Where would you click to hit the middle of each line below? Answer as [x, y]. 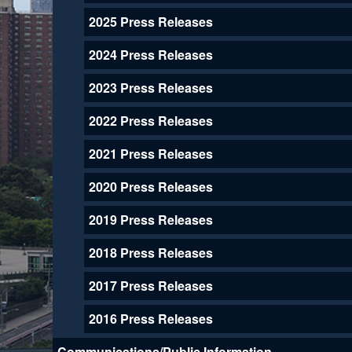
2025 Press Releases [150, 21]
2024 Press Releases [150, 54]
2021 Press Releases [150, 153]
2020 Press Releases [150, 186]
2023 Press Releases [150, 87]
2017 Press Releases [150, 285]
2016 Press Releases [150, 318]
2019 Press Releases [150, 219]
